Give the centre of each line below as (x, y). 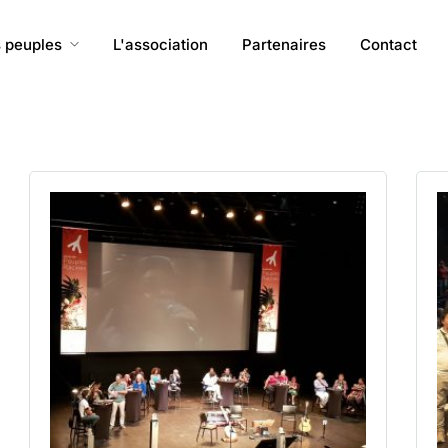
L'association (160, 44)
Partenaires (284, 44)
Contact (388, 44)
